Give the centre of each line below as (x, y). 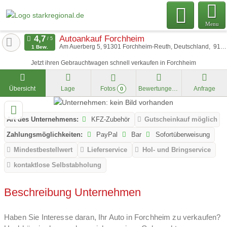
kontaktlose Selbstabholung (58, 165)
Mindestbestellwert (43, 150)
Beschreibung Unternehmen (72, 192)
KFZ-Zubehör (110, 120)
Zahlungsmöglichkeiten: (45, 135)
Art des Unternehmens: (43, 120)
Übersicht (23, 89)
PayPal (106, 135)
